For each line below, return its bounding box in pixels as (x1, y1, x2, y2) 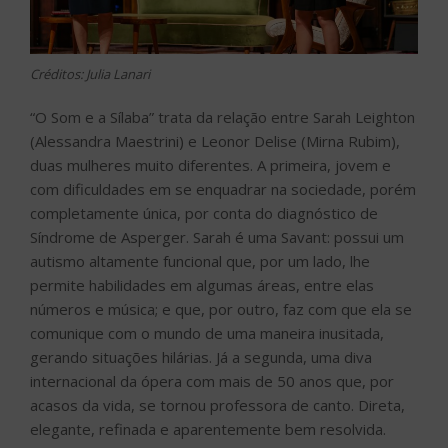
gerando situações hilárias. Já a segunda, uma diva (30, 346, 372, 367)
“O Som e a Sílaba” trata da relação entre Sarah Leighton (30, 106, 415, 127)
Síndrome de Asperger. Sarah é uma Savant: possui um (30, 226, 404, 247)
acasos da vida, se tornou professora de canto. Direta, (30, 394, 405, 415)
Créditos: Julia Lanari (30, 65, 150, 84)
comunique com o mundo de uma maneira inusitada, (30, 322, 384, 343)
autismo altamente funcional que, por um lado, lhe (30, 250, 370, 271)
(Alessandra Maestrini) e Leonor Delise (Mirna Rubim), (30, 130, 400, 151)
